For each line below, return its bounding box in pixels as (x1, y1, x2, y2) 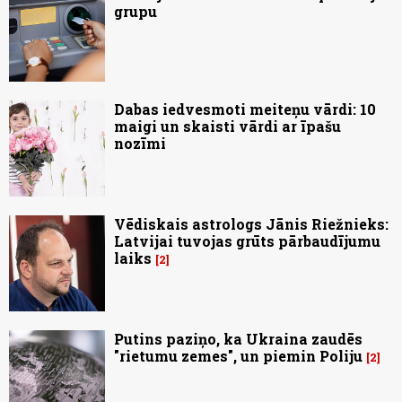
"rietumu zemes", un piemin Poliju (114, 345, 363, 365)
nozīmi (114, 133, 166, 153)
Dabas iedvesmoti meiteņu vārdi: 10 (114, 99, 376, 118)
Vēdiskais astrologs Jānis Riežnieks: (114, 214, 389, 233)
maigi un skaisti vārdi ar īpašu (114, 116, 341, 135)
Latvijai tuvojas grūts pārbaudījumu (114, 231, 380, 250)
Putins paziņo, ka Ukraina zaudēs (114, 328, 363, 348)
